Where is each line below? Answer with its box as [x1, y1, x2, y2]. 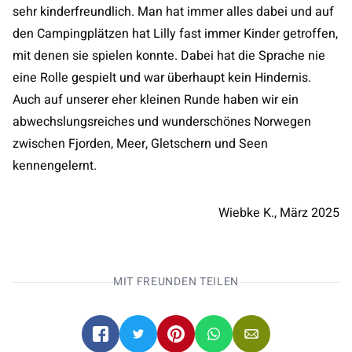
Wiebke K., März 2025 [218, 203, 339, 222]
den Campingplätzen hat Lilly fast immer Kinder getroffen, [13, 24, 338, 43]
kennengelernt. [13, 156, 97, 175]
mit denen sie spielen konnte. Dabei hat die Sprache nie [13, 46, 325, 65]
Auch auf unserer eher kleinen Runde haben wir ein [13, 90, 299, 109]
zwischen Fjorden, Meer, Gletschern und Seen [13, 134, 268, 153]
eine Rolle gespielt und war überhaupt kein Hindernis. [13, 68, 311, 87]
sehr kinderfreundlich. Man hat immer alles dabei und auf [13, 2, 334, 21]
